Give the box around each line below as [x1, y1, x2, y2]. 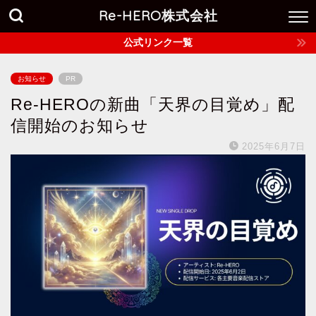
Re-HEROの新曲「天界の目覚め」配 [11, 95, 295, 114]
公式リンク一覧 [123, 37, 193, 48]
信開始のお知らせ [11, 116, 149, 135]
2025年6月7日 [242, 141, 305, 152]
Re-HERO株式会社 [98, 7, 218, 24]
